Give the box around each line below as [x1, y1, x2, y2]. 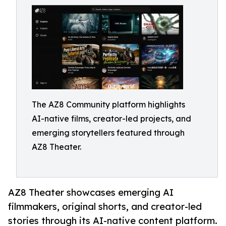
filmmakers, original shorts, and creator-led [8, 201, 202, 212]
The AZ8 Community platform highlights [32, 99, 185, 109]
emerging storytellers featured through [32, 128, 185, 138]
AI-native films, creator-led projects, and [32, 114, 191, 124]
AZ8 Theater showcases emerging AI [8, 187, 174, 198]
